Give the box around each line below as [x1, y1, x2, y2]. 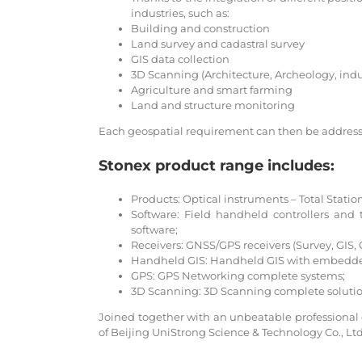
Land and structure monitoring [131, 98, 295, 112]
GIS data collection [131, 52, 229, 65]
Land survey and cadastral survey [131, 36, 305, 50]
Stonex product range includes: [99, 156, 335, 175]
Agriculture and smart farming [131, 82, 293, 96]
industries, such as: [131, 6, 229, 19]
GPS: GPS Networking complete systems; [131, 268, 345, 282]
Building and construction [131, 21, 270, 35]
